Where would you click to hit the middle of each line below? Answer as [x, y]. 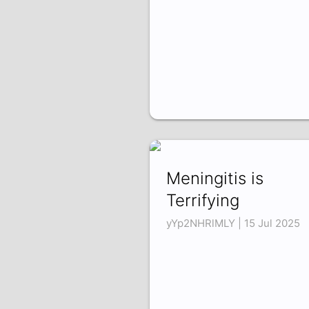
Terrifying [202, 201]
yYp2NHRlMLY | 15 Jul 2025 [233, 223]
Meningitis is [215, 179]
